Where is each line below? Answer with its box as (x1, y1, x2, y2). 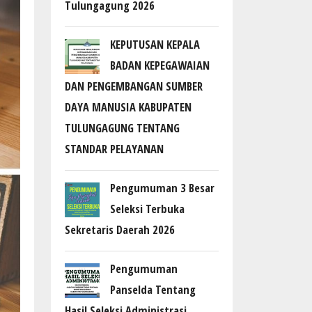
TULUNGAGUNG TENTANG (65, 120, 180, 136)
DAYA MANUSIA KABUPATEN (65, 99, 192, 116)
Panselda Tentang (110, 281, 196, 298)
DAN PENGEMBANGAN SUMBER (65, 78, 203, 95)
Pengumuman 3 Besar (110, 180, 214, 196)
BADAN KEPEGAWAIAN (110, 57, 210, 74)
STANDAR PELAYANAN (65, 141, 164, 157)
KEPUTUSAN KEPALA (110, 36, 200, 53)
